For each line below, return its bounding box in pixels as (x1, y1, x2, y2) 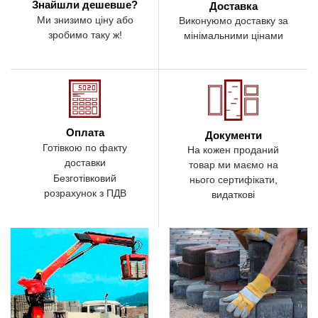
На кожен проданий (187, 145, 279, 156)
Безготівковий (53, 173, 116, 185)
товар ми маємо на (188, 160, 278, 171)
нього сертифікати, (189, 175, 278, 186)
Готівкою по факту (43, 142, 127, 153)
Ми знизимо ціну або (36, 14, 133, 26)
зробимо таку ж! (48, 29, 122, 40)
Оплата (65, 126, 104, 139)
